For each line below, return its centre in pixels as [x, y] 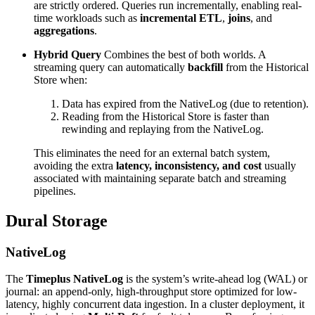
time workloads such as [87, 18]
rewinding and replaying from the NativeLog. [163, 129]
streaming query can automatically [111, 67]
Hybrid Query [67, 54]
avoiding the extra [75, 165]
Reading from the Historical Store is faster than [166, 116]
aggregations [64, 30]
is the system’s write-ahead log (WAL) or [215, 279]
